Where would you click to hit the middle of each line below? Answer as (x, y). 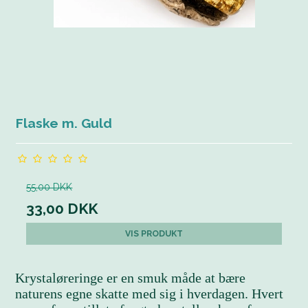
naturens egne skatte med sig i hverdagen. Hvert (150, 293)
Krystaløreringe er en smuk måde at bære (131, 277)
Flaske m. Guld (64, 123)
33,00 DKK (62, 208)
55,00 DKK (49, 187)
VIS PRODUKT (154, 233)
